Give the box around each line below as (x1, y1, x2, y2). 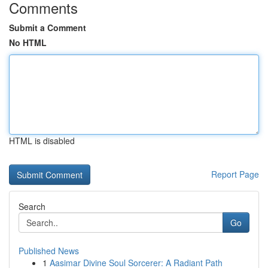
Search (19, 200, 45, 212)
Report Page (211, 168, 259, 180)
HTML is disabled (9, 135, 75, 147)
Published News (19, 245, 79, 257)
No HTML (9, 36, 47, 48)
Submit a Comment (9, 22, 86, 33)
